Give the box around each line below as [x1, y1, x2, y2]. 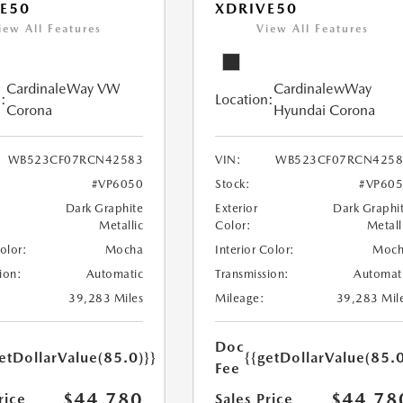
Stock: [215, 177, 251, 192]
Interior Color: [215, 243, 295, 257]
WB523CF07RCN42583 [7, 153, 144, 167]
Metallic [99, 219, 144, 233]
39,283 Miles [68, 291, 144, 306]
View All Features [256, 22, 370, 36]
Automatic [85, 267, 144, 282]
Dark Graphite [65, 201, 144, 216]
